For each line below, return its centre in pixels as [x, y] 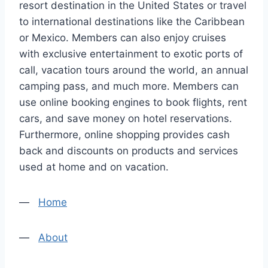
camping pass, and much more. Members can [129, 86]
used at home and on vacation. [94, 167]
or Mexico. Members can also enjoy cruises [123, 38]
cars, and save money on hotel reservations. [126, 118]
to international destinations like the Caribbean [132, 22]
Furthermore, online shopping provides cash [124, 135]
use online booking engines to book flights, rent [133, 102]
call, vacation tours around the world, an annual [134, 70]
